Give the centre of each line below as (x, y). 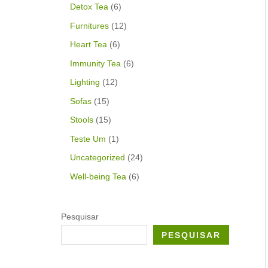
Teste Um (88, 138)
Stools (82, 120)
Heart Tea (89, 45)
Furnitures (89, 25)
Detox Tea (89, 7)
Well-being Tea (98, 176)
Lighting (85, 82)
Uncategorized (98, 158)
